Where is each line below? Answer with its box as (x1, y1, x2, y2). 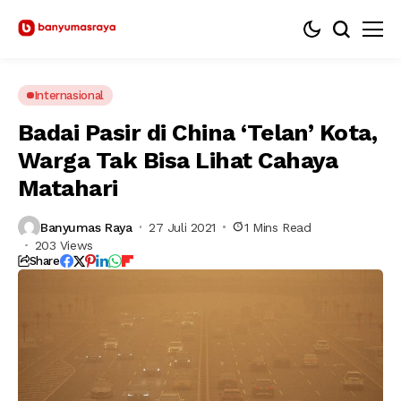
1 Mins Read (244, 219, 311, 235)
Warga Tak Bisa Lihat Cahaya (18, 147, 338, 174)
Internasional (33, 89, 104, 102)
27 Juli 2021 (149, 219, 217, 235)
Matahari (18, 175, 118, 201)
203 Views (34, 238, 93, 252)
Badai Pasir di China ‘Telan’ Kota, (18, 119, 378, 146)
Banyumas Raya (40, 219, 132, 235)
